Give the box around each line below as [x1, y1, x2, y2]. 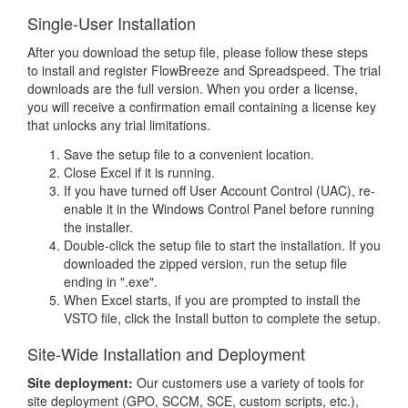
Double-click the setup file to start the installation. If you [64, 236, 381, 254]
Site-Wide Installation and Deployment [27, 342, 305, 365]
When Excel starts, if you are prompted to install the [64, 291, 361, 309]
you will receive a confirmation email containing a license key [27, 97, 376, 116]
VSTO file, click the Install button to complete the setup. [64, 309, 381, 327]
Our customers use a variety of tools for [133, 373, 364, 392]
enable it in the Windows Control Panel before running [64, 199, 374, 218]
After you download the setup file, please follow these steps [27, 43, 368, 61]
